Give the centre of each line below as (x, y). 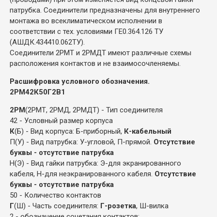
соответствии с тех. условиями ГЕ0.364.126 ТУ (86, 31)
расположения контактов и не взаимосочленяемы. (95, 63)
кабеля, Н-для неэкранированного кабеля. (82, 174)
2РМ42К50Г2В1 (38, 92)
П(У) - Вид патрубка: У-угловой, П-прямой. (82, 142)
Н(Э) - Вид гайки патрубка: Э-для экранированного (95, 163)
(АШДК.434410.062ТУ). (47, 42)
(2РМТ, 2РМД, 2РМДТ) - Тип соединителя (94, 110)
